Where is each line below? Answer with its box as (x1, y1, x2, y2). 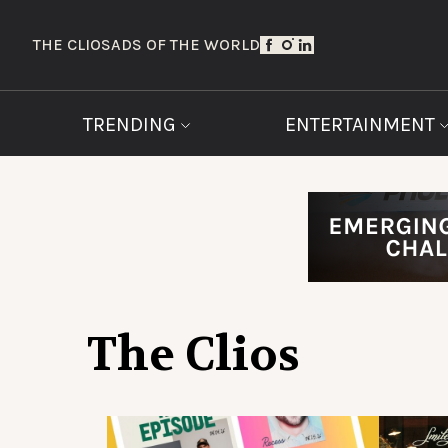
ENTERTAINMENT (285, 113, 441, 136)
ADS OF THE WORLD (111, 35, 260, 54)
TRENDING (83, 113, 181, 136)
